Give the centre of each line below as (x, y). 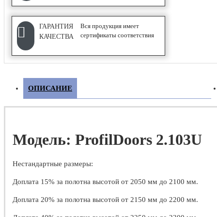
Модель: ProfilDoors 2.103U (107, 139)
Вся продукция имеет (110, 26)
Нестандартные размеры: (53, 163)
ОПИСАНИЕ (50, 88)
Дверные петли (78, 57)
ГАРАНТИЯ (56, 26)
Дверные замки (78, 40)
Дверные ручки (78, 74)
